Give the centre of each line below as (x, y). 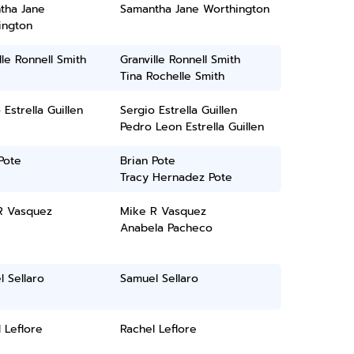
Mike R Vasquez (164, 211)
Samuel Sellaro (160, 279)
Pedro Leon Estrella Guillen (192, 127)
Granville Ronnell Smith (181, 60)
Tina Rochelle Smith (173, 76)
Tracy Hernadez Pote (177, 177)
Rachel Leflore (159, 329)
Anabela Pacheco (167, 228)
